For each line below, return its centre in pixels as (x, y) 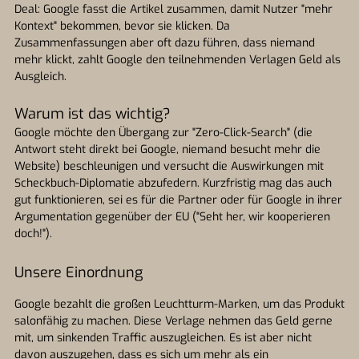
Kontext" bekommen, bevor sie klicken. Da (122, 26)
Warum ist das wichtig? (93, 114)
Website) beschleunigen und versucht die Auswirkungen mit (169, 166)
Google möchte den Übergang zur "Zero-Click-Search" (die (163, 133)
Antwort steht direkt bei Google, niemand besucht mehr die (167, 149)
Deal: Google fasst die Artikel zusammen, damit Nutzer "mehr (173, 9)
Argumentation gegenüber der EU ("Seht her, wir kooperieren (172, 217)
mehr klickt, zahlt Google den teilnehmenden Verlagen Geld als (177, 60)
